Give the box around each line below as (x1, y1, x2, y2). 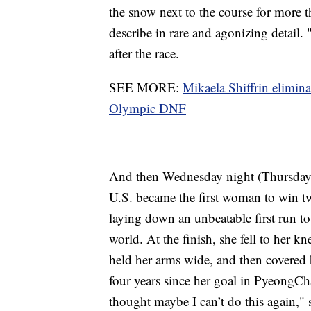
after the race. (109, 44, 179, 62)
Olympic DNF (109, 99, 186, 117)
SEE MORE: (109, 78, 183, 96)
